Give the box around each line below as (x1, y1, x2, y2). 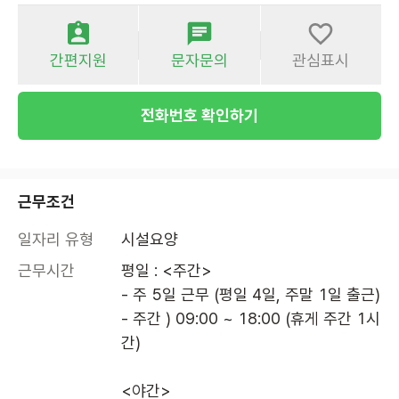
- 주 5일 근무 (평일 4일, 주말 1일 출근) (121, 285, 380, 305)
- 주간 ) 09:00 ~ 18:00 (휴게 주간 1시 (121, 309, 380, 329)
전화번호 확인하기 (141, 106, 258, 126)
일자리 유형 (18, 230, 94, 249)
